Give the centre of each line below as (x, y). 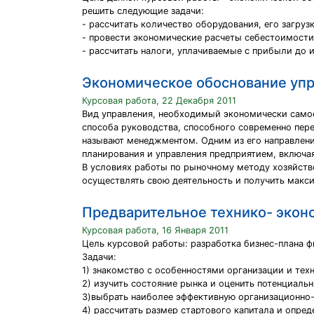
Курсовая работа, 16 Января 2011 (155, 230)
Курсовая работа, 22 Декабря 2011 (159, 101)
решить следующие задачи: (143, 11)
